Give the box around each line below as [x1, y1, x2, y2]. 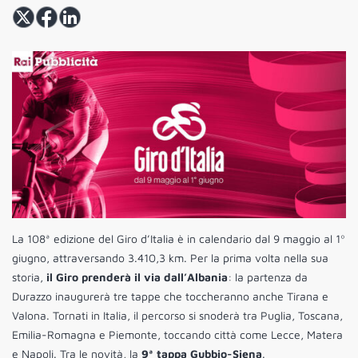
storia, [12, 270, 46, 284]
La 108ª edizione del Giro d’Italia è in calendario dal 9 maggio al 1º [12, 232, 345, 246]
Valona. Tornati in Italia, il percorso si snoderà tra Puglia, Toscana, [12, 308, 343, 323]
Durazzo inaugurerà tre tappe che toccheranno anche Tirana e [12, 289, 328, 304]
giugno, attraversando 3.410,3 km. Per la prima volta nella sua [12, 251, 328, 265]
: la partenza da [228, 270, 308, 284]
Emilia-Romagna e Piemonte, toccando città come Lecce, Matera [12, 328, 343, 342]
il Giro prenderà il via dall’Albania [46, 270, 228, 284]
